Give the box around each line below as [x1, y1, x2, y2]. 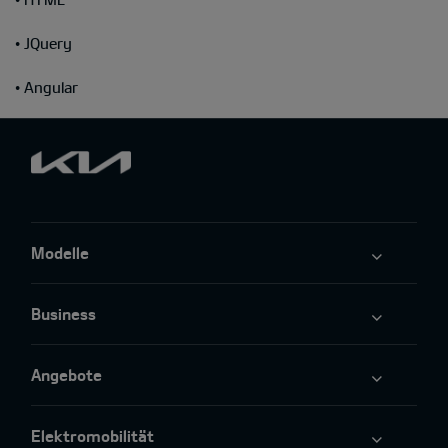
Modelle [31, 242, 89, 262]
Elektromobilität [31, 425, 154, 445]
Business [31, 303, 96, 323]
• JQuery [15, 33, 72, 52]
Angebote [31, 364, 102, 384]
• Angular [15, 77, 78, 96]
